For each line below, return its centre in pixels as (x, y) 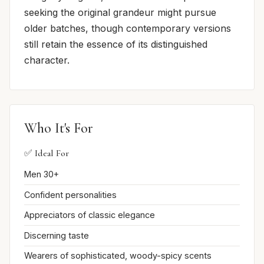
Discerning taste (57, 235)
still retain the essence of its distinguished (116, 44)
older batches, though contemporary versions (128, 29)
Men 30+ (42, 174)
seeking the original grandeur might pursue (120, 13)
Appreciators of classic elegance (90, 215)
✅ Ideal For (47, 154)
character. (47, 60)
